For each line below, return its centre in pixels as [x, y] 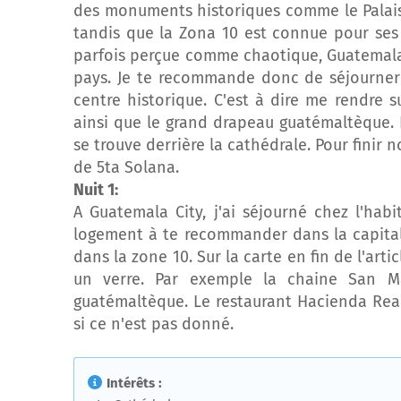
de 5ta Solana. [126, 167]
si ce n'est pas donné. [154, 324]
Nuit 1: [96, 190]
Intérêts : [134, 383]
